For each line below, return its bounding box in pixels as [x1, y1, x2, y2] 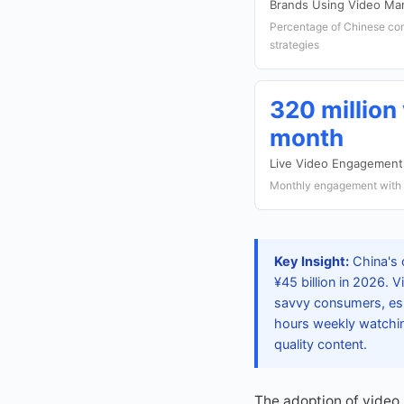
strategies [270, 38, 319, 51]
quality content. [274, 336, 367, 353]
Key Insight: [274, 253, 349, 270]
